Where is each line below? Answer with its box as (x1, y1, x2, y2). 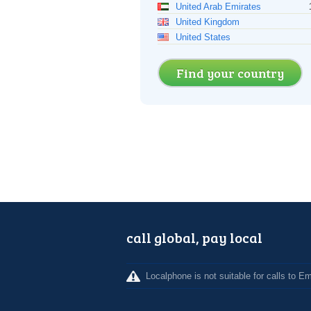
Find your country (176, 65, 284, 81)
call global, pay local (126, 228, 262, 247)
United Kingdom (176, 17, 239, 27)
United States (176, 32, 230, 42)
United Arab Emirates (176, 1, 261, 12)
